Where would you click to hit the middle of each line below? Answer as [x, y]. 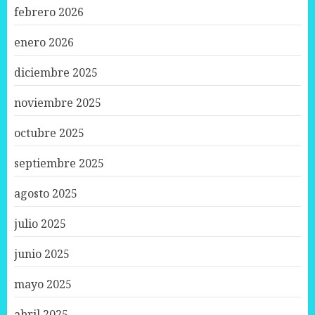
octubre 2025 [49, 133]
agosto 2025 [46, 194]
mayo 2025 [43, 284]
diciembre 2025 [56, 73]
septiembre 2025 [59, 163]
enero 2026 [44, 43]
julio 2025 [40, 224]
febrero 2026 [49, 12]
